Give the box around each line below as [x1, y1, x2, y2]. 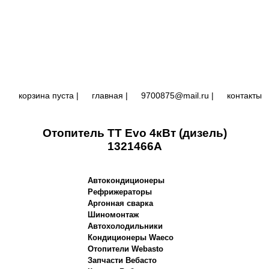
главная [91, 91, 123, 100]
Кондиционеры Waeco [85, 233, 176, 242]
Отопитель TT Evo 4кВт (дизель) [42, 127, 227, 139]
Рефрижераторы [85, 187, 154, 196]
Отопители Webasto [85, 244, 166, 253]
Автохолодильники [85, 222, 165, 231]
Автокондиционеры [85, 176, 167, 185]
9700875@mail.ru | [138, 91, 216, 100]
